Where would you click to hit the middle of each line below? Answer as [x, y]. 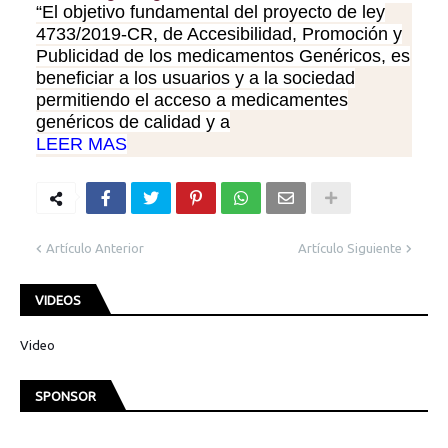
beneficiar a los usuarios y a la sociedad [195, 77]
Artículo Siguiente [350, 247]
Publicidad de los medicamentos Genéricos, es [223, 55]
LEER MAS [81, 143]
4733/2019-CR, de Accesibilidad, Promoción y [219, 33]
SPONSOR [65, 395]
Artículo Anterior [95, 247]
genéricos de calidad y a [133, 121]
